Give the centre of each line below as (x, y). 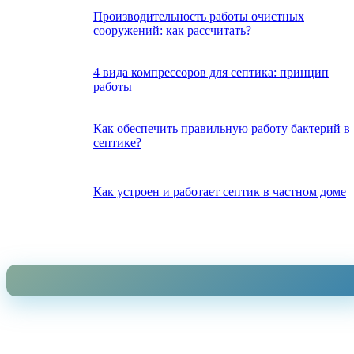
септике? (117, 143)
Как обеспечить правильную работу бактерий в (222, 129)
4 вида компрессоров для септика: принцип (211, 73)
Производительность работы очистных (199, 17)
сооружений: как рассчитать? (172, 31)
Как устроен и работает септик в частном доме (220, 192)
